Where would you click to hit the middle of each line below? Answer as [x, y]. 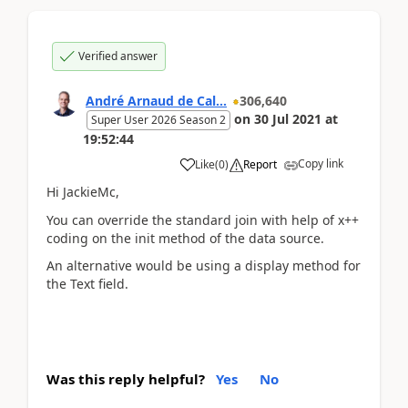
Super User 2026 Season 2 [158, 120]
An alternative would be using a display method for [204, 265]
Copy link [321, 163]
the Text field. [87, 284]
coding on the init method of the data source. [185, 238]
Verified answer [118, 56]
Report [260, 164]
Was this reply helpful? [126, 378]
